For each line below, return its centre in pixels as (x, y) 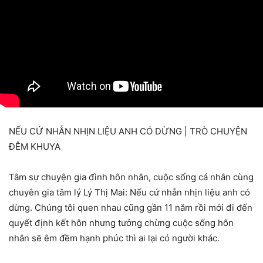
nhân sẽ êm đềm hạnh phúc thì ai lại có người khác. (114, 238)
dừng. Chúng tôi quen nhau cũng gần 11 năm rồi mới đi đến (131, 208)
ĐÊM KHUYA (35, 146)
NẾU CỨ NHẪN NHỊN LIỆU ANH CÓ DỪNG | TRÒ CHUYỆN (128, 131)
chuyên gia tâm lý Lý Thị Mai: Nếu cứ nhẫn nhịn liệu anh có (129, 192)
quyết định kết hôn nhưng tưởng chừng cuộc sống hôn (121, 223)
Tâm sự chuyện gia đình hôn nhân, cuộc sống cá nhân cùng (131, 177)
